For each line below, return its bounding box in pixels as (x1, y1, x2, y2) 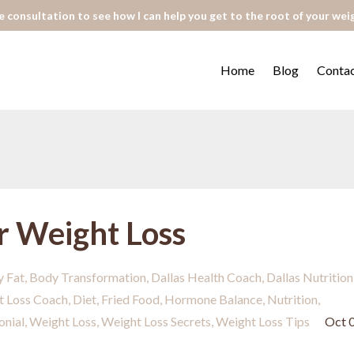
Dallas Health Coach (151, 269, 262, 284)
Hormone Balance (164, 292, 262, 307)
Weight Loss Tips (216, 314, 310, 329)
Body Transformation (29, 269, 146, 284)
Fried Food (101, 292, 160, 307)
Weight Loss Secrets (101, 314, 211, 329)
